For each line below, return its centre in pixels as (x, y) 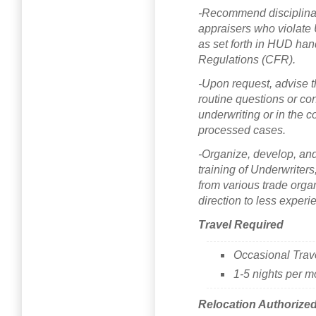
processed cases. (242, 130)
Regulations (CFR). (247, 59)
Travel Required (241, 224)
